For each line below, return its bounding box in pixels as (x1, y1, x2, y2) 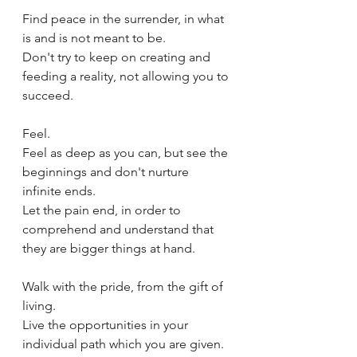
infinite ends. (22, 183, 96, 198)
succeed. (22, 88, 73, 103)
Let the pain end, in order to (22, 202, 184, 218)
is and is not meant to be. (22, 30, 166, 45)
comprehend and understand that (22, 222, 217, 237)
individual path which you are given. (22, 336, 224, 351)
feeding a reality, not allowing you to (22, 69, 232, 84)
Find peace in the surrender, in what (22, 11, 227, 26)
